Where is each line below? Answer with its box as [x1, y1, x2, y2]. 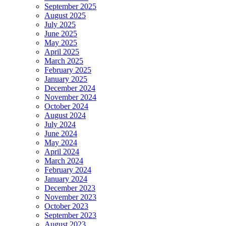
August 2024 [44, 111, 86, 120]
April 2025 [44, 47, 79, 56]
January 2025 [44, 75, 87, 84]
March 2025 [44, 56, 83, 66]
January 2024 [44, 175, 87, 184]
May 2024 [44, 138, 77, 147]
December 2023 [44, 184, 95, 193]
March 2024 [44, 156, 83, 165]
